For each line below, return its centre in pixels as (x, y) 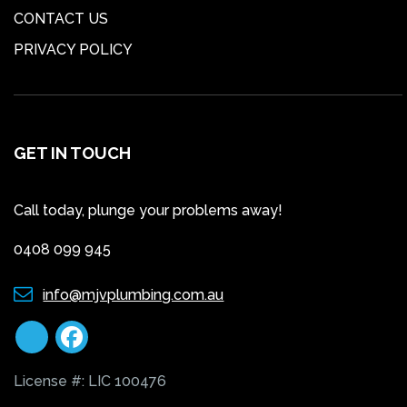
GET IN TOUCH (72, 154)
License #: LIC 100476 (90, 382)
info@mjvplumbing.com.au (134, 295)
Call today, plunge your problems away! (148, 211)
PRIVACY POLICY (73, 49)
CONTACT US (61, 19)
